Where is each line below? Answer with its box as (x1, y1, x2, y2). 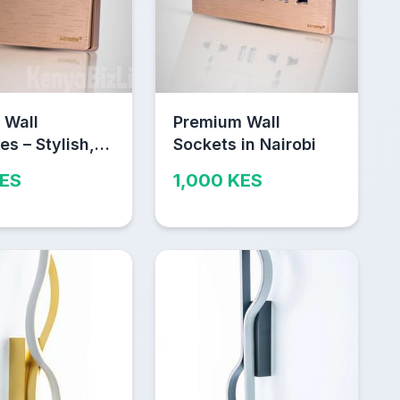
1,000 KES (172, 169, 262, 191)
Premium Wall (172, 112, 280, 131)
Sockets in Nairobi (172, 134, 316, 154)
